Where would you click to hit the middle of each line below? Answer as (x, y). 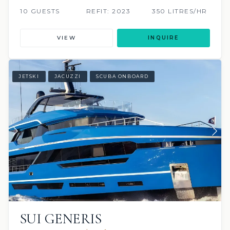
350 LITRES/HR (180, 11)
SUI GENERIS (61, 219)
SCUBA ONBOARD (122, 76)
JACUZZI (68, 76)
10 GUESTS (40, 11)
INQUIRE (164, 37)
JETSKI (29, 76)
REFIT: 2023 (108, 11)
